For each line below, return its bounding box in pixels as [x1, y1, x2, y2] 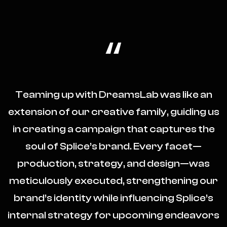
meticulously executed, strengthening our [9, 174, 218, 186]
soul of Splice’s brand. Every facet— [25, 140, 202, 152]
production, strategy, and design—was [17, 157, 210, 169]
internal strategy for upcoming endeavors [8, 209, 219, 221]
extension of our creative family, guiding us [8, 105, 219, 118]
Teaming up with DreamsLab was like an [15, 88, 212, 100]
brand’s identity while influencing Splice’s [14, 192, 213, 204]
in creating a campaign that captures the [12, 123, 215, 135]
